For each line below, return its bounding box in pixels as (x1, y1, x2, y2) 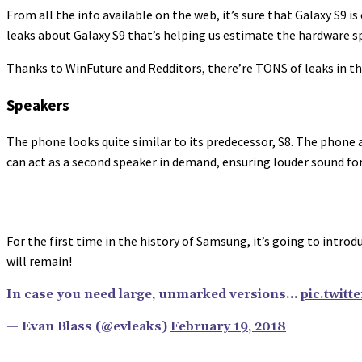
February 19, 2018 (170, 318, 286, 335)
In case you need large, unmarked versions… (6, 286, 301, 303)
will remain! (6, 253, 72, 270)
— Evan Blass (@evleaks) (6, 318, 170, 335)
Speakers (6, 95, 69, 115)
